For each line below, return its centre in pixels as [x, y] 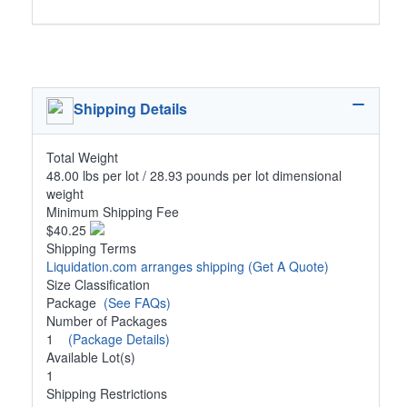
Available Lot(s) [91, 357]
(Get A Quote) [288, 266]
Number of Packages [107, 320]
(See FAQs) [137, 302]
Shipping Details [130, 108]
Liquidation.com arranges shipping [147, 266]
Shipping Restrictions [107, 393]
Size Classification [98, 284]
